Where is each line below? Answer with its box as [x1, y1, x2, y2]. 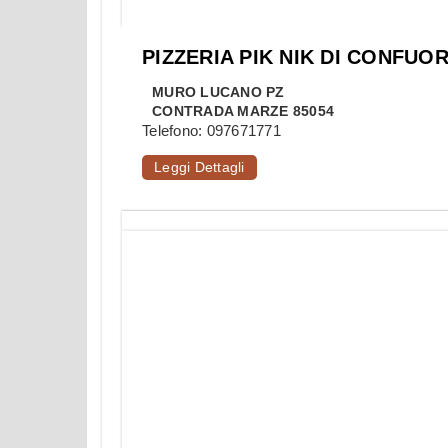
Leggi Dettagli [154, 159, 245, 176]
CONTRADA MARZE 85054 [152, 103, 334, 120]
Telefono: [142, 122, 207, 140]
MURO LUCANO [152, 84, 262, 101]
